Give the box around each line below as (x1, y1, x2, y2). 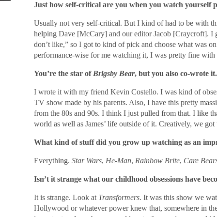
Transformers (98, 193, 139, 201)
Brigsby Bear (93, 69, 135, 77)
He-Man (105, 156, 131, 165)
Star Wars (71, 156, 102, 165)
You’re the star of (33, 69, 93, 77)
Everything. (33, 156, 72, 165)
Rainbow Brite (135, 156, 180, 165)
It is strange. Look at (33, 193, 98, 201)
